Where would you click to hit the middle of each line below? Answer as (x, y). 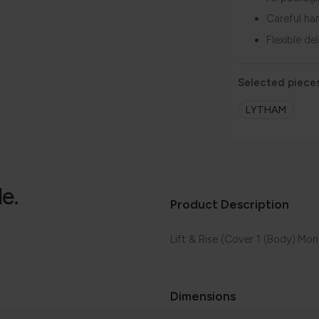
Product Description (230, 204)
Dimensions (203, 296)
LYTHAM (266, 110)
